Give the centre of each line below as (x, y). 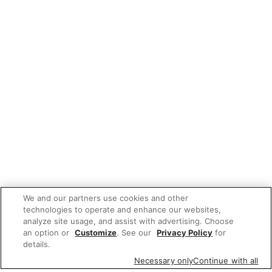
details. (37, 244)
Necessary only (164, 260)
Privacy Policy (185, 233)
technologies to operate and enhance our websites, (122, 209)
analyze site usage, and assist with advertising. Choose (129, 221)
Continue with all (226, 260)
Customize (96, 233)
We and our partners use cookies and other (106, 198)
